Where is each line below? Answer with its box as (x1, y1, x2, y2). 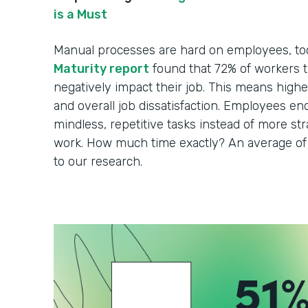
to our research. (54, 154, 146, 170)
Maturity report (54, 61, 149, 77)
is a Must (54, 7, 107, 23)
